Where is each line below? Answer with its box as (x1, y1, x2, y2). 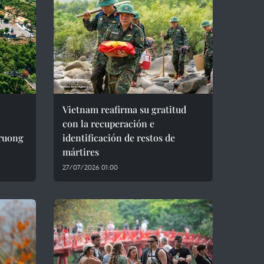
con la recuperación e (62, 117, 154, 130)
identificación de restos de (62, 131, 175, 144)
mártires (62, 146, 99, 158)
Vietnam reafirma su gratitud (62, 103, 186, 115)
